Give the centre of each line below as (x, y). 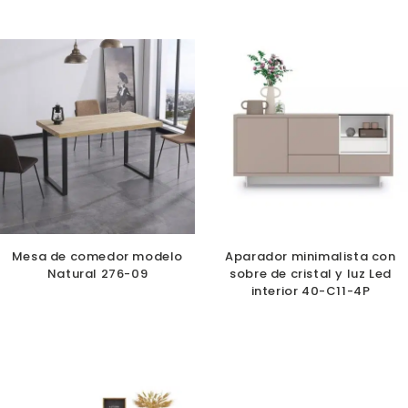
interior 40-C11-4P (311, 291)
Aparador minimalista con (311, 257)
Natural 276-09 (97, 274)
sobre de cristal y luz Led (311, 274)
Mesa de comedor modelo (97, 257)
